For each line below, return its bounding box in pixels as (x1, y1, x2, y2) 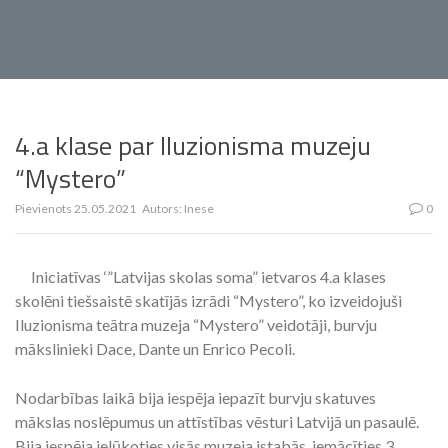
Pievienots (15, 201, 74, 216)
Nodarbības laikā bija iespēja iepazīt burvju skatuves (15, 388, 376, 407)
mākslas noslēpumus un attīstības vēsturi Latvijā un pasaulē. (15, 412, 419, 431)
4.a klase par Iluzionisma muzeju (15, 126, 371, 165)
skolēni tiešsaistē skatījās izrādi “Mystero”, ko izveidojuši (15, 291, 402, 310)
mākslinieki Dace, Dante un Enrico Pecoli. (15, 339, 295, 358)
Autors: (140, 201, 184, 216)
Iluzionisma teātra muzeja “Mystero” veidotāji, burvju (15, 315, 377, 334)
